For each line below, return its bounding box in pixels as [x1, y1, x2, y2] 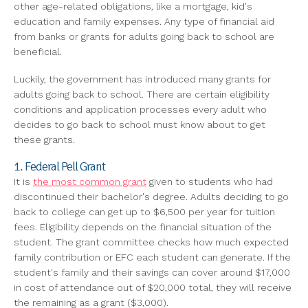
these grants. [14, 134, 75, 146]
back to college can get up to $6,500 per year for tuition [14, 206, 275, 218]
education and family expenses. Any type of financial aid [14, 16, 274, 27]
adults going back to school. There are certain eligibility [14, 89, 269, 100]
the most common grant [33, 176, 146, 188]
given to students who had [146, 176, 273, 188]
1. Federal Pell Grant [14, 159, 105, 175]
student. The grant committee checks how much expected [14, 236, 289, 248]
